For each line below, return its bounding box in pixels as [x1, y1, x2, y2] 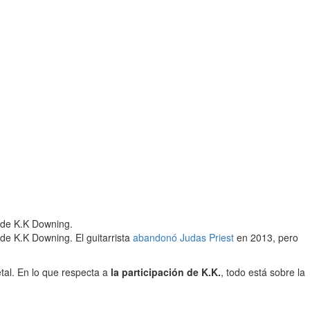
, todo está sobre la [221, 265, 305, 279]
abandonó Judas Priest [133, 230, 234, 244]
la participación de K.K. [111, 265, 221, 279]
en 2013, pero [234, 230, 298, 244]
